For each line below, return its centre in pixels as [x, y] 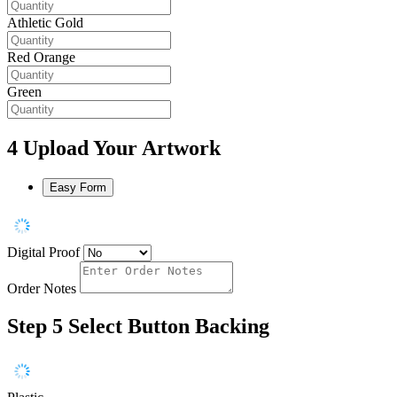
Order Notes [42, 289]
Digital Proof [43, 253]
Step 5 [35, 326]
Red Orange [41, 58]
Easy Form [78, 188]
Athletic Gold [45, 23]
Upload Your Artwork [122, 148]
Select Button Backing [169, 326]
